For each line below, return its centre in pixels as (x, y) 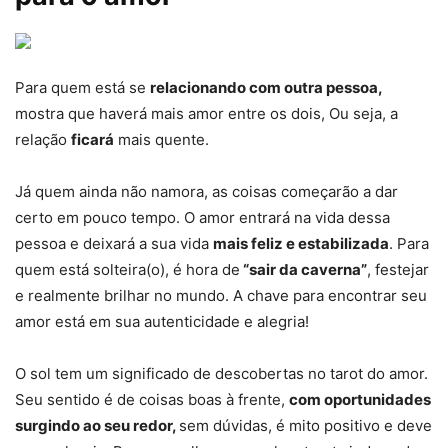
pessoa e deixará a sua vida (114, 243)
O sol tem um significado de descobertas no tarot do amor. (223, 373)
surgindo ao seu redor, (97, 425)
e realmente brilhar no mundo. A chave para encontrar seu (221, 295)
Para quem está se (82, 87)
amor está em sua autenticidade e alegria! (162, 321)
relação (43, 139)
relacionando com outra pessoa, (266, 87)
